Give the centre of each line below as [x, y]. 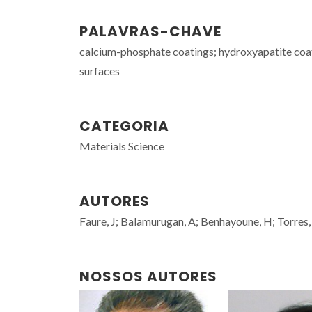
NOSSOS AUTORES [148, 276]
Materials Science [122, 146]
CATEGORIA [124, 126]
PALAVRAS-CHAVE [150, 31]
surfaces [100, 71]
